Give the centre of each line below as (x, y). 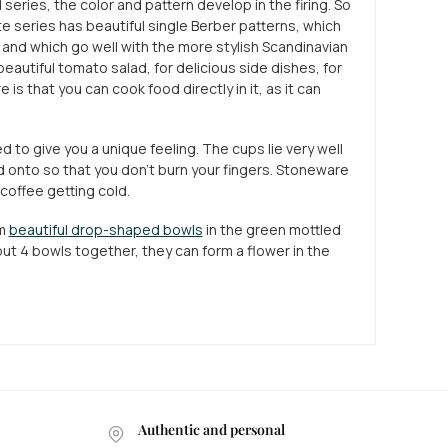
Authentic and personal (211, 430)
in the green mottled (271, 230)
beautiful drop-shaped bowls (105, 230)
